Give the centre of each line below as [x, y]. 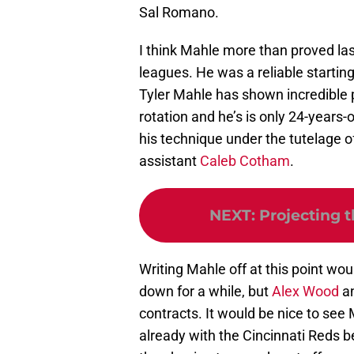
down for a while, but [205, 292]
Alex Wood [305, 292]
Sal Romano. [179, 13]
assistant [169, 161]
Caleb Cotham [245, 161]
